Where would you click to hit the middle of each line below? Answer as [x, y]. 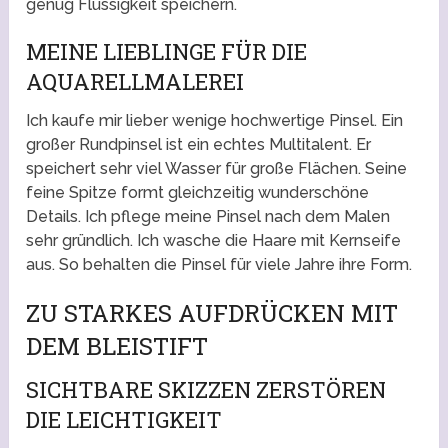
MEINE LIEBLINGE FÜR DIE [167, 52]
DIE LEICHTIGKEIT [124, 420]
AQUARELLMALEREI [135, 82]
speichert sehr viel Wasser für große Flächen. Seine [217, 169]
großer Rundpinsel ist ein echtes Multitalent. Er [199, 145]
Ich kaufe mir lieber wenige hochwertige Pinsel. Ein [215, 121]
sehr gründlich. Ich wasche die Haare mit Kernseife [214, 241]
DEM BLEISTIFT [117, 346]
